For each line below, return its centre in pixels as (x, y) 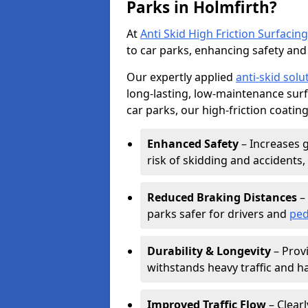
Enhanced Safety (193, 144)
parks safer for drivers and (218, 214)
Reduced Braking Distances (222, 197)
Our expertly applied (181, 77)
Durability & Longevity (209, 251)
